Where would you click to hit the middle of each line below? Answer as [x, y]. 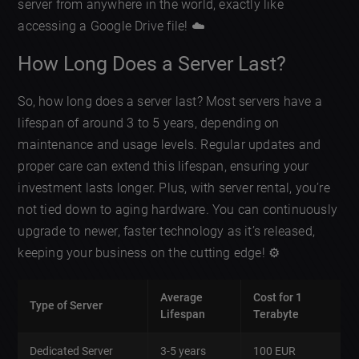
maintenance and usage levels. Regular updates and [169, 145]
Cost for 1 [278, 298]
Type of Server [67, 306]
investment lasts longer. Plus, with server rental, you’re [174, 188]
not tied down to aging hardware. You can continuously [178, 210]
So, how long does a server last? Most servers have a [170, 102]
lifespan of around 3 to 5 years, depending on [149, 123]
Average [182, 298]
